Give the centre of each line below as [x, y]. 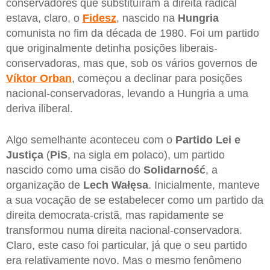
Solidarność [174, 170]
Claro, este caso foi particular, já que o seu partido [127, 245]
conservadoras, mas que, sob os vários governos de [132, 64]
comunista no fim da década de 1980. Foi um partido [133, 33]
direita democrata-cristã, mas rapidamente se [115, 215]
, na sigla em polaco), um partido [146, 155]
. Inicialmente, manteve [204, 185]
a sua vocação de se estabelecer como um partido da [135, 200]
